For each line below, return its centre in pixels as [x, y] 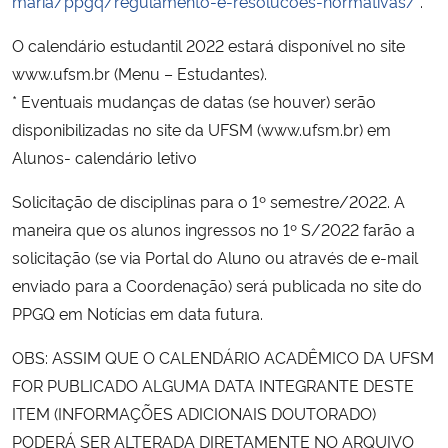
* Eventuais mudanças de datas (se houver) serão [194, 100]
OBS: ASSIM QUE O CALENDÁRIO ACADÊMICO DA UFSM [223, 356]
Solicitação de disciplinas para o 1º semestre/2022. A [208, 200]
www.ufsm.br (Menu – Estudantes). [139, 72]
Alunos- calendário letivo [104, 156]
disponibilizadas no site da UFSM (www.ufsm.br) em [201, 128]
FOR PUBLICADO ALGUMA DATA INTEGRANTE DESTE [213, 384]
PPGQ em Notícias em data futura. [137, 312]
